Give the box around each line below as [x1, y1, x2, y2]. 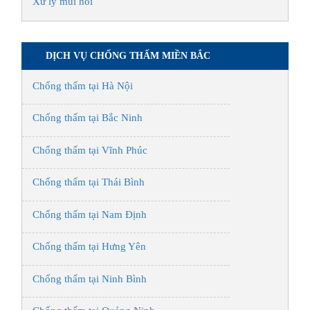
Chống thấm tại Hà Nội [33, 80, 133, 91]
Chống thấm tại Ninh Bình [33, 273, 147, 284]
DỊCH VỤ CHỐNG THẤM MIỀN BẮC [46, 50, 210, 61]
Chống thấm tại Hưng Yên [33, 241, 146, 253]
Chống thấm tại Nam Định [33, 208, 147, 220]
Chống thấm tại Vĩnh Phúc [33, 144, 147, 156]
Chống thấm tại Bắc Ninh [33, 112, 143, 124]
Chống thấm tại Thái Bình [33, 176, 145, 188]
